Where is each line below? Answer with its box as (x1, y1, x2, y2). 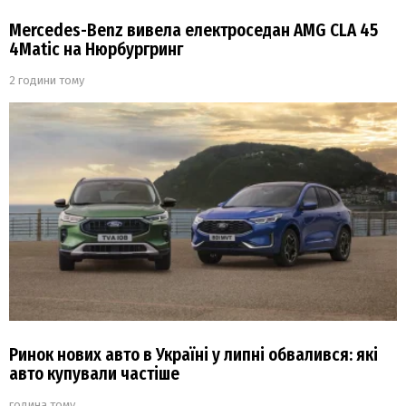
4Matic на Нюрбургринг (9, 39, 183, 61)
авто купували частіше (9, 362, 179, 384)
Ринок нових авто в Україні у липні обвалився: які (9, 343, 378, 365)
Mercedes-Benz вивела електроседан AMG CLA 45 (9, 20, 378, 42)
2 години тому (9, 73, 84, 88)
